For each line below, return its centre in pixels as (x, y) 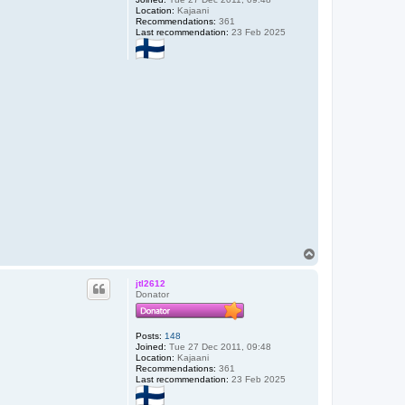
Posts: (149, 335)
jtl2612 (151, 283)
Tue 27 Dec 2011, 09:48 (219, 346)
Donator (152, 294)
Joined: (151, 346)
